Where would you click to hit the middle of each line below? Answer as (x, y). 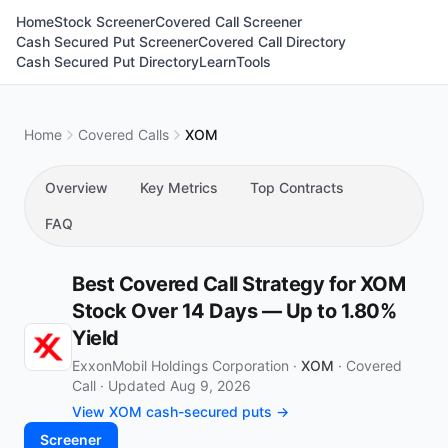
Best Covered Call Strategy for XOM (238, 284)
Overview (76, 187)
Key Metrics (179, 187)
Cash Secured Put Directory (107, 61)
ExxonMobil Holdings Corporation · (186, 365)
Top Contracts (297, 187)
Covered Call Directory (272, 41)
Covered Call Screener (228, 21)
